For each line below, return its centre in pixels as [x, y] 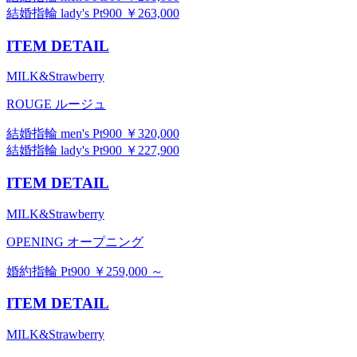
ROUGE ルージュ [56, 104]
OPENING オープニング [75, 241]
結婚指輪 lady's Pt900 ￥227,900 [93, 151]
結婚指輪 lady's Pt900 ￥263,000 [93, 13]
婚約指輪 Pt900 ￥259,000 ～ [85, 271]
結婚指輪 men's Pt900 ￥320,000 [93, 134]
